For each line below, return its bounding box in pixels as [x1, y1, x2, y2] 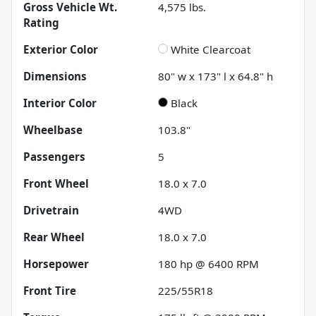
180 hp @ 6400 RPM [158, 257, 259, 272]
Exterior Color [23, 42, 98, 57]
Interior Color [23, 96, 97, 111]
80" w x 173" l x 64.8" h [158, 69, 273, 84]
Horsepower [23, 257, 89, 272]
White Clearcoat [171, 42, 250, 57]
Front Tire [23, 284, 76, 298]
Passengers [23, 150, 85, 164]
